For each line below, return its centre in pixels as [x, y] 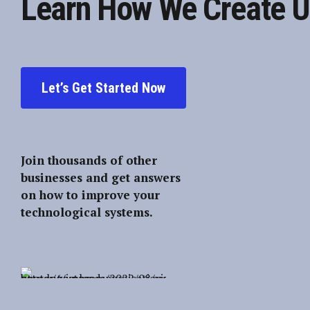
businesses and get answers [101, 178]
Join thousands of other [89, 161]
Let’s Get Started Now [103, 88]
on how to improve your [90, 195]
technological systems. [87, 212]
